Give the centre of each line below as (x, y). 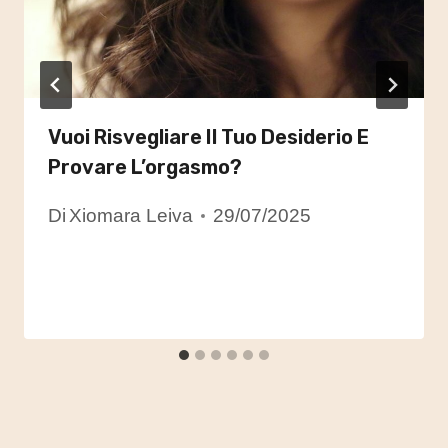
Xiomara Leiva (131, 215)
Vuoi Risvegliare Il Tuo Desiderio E (208, 136)
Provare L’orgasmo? (145, 166)
